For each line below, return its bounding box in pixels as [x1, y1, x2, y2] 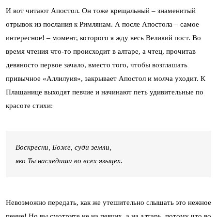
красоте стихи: [6, 101, 53, 109]
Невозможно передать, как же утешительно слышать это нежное [6, 198, 211, 206]
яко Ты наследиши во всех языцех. [15, 156, 123, 165]
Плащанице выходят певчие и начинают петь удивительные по [6, 88, 203, 96]
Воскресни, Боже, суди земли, [15, 143, 111, 151]
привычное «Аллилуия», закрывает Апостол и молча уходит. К [6, 74, 205, 82]
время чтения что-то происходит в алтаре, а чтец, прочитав [6, 47, 196, 55]
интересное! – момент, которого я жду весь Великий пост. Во [6, 33, 201, 42]
